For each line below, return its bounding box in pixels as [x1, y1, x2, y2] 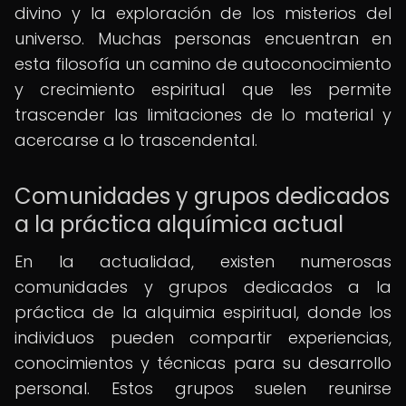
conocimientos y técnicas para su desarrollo [14, 352, 391, 374]
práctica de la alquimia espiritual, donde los [14, 301, 391, 324]
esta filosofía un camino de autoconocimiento [14, 53, 391, 75]
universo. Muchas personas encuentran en [14, 27, 391, 50]
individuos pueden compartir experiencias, [14, 326, 391, 349]
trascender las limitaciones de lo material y [14, 103, 391, 126]
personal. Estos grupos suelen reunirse [14, 377, 391, 400]
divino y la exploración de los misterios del [14, 2, 391, 24]
